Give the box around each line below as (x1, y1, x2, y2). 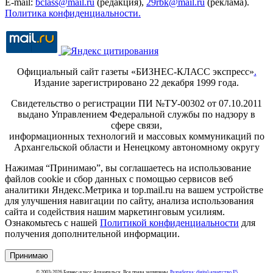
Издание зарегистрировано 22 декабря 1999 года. (34, 77, 239, 88)
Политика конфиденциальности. (5, 7, 141, 18)
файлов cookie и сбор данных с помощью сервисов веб (5, 173, 233, 184)
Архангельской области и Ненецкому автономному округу (13, 141, 260, 152)
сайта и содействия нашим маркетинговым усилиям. (5, 206, 225, 217)
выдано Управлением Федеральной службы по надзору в (18, 108, 255, 119)
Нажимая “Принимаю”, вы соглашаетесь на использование (5, 162, 251, 173)
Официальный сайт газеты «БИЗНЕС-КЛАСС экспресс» (16, 66, 254, 77)
